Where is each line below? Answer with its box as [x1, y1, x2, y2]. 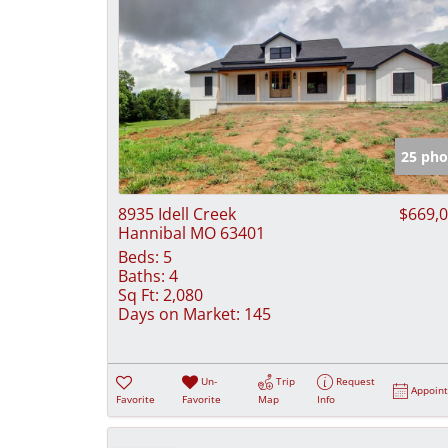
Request [336, 373, 376, 388]
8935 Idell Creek [118, 202, 236, 225]
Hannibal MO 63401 [118, 221, 265, 244]
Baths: [118, 264, 165, 287]
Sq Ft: [118, 283, 159, 306]
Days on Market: [118, 302, 240, 325]
